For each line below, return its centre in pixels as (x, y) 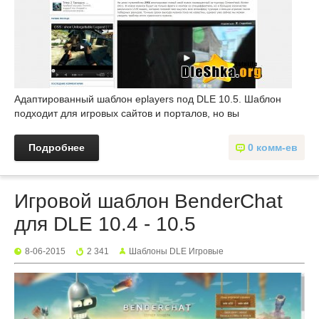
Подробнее (57, 147)
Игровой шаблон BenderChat (148, 201)
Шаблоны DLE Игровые (176, 251)
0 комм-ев (273, 147)
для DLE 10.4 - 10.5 (105, 224)
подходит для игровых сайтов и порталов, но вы (127, 113)
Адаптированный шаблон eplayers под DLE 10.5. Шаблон (148, 99)
